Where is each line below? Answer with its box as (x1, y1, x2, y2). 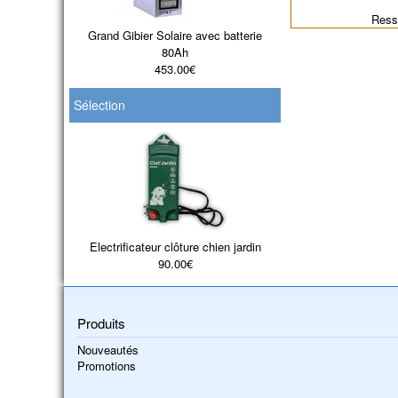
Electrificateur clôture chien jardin (89, 237, 261, 255)
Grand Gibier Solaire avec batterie (88, 26, 262, 44)
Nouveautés (77, 340, 139, 358)
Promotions (77, 356, 136, 374)
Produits (77, 313, 125, 332)
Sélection (74, 95, 125, 114)
